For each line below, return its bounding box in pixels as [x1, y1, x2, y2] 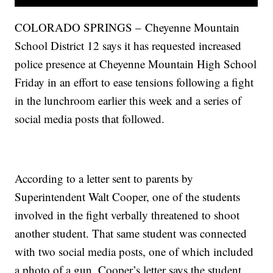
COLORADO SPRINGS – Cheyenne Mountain [15, 19, 240, 35]
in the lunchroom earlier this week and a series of [15, 93, 242, 108]
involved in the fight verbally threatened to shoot [15, 207, 240, 223]
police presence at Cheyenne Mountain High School [15, 56, 257, 72]
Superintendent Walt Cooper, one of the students [15, 189, 241, 205]
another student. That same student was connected [15, 225, 247, 241]
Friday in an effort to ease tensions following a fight [15, 74, 254, 90]
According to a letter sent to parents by [15, 171, 194, 186]
